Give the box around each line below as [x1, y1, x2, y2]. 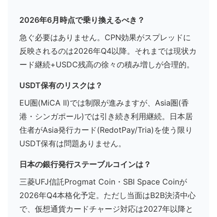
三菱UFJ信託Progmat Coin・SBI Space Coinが [19, 177, 187, 186]
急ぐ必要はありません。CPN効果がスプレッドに [19, 32, 191, 42]
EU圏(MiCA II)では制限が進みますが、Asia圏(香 [19, 98, 189, 108]
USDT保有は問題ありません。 [19, 139, 126, 148]
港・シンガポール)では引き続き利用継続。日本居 [19, 111, 193, 121]
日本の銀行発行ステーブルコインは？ [19, 159, 151, 169]
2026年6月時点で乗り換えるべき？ [19, 15, 145, 25]
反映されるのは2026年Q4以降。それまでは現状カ [19, 46, 197, 56]
